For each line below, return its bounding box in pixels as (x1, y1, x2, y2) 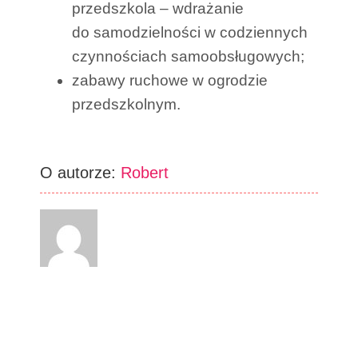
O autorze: (40, 163, 121, 181)
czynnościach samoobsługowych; (72, 47, 304, 65)
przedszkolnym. (72, 95, 181, 113)
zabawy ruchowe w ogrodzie (72, 71, 268, 89)
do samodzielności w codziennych (72, 23, 308, 41)
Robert (121, 163, 169, 181)
